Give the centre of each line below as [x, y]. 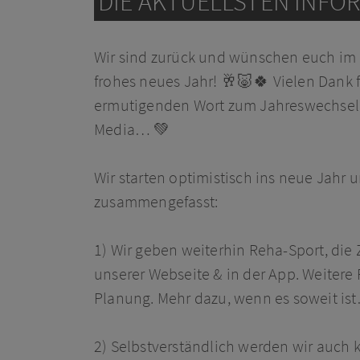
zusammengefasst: [156, 201]
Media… [124, 129]
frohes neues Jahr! [157, 80]
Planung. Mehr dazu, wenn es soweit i [220, 297]
